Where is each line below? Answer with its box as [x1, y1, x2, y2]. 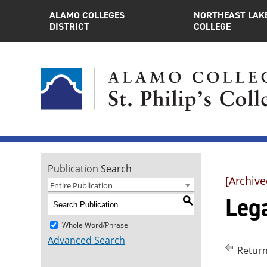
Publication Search [48, 162, 132, 175]
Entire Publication [50, 180, 113, 191]
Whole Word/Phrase [62, 219, 128, 230]
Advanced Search [48, 234, 125, 247]
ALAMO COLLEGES [49, 9, 125, 21]
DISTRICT [49, 20, 89, 33]
